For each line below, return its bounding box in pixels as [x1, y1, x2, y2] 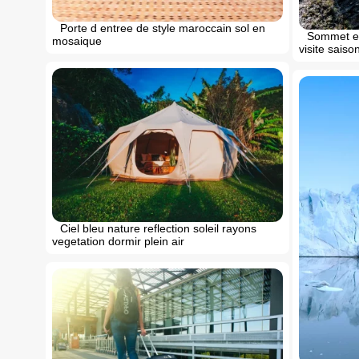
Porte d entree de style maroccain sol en [60, 21, 265, 34]
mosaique [52, 34, 102, 47]
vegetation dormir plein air [52, 234, 184, 248]
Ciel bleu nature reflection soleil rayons [60, 221, 256, 235]
